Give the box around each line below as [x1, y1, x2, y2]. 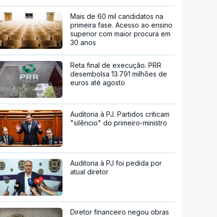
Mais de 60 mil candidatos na [70, 12, 164, 20]
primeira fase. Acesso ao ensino [70, 20, 173, 29]
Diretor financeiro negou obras [70, 207, 170, 216]
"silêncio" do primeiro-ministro [70, 118, 168, 127]
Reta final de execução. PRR [70, 61, 162, 69]
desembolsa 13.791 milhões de [70, 69, 168, 78]
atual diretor [70, 167, 109, 176]
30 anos [70, 38, 96, 46]
